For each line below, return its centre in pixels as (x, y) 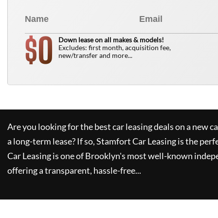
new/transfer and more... (95, 55)
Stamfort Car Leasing (136, 141)
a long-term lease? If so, (51, 141)
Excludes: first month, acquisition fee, (115, 47)
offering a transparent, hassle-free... (74, 170)
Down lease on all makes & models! (111, 40)
